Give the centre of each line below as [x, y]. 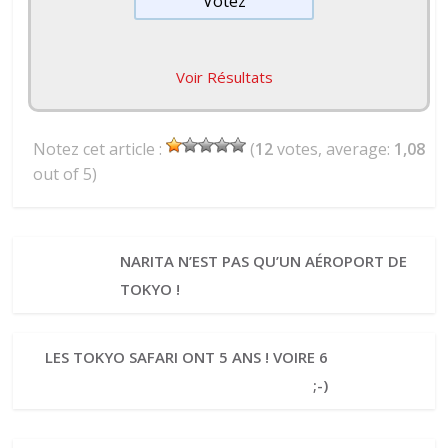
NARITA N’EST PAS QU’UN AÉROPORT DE [263, 261]
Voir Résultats [224, 77]
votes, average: [334, 149]
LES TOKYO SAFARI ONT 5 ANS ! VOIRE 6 [187, 357]
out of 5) [65, 174]
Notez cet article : [100, 149]
